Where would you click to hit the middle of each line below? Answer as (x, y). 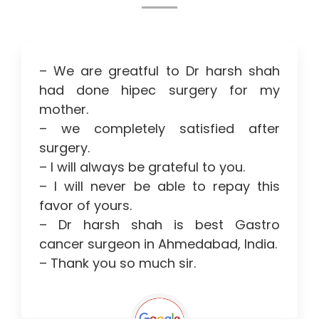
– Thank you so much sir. (117, 263)
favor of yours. (85, 205)
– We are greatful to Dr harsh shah (159, 70)
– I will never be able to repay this (159, 186)
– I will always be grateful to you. (142, 167)
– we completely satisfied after (159, 128)
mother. (64, 109)
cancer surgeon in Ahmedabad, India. (158, 244)
